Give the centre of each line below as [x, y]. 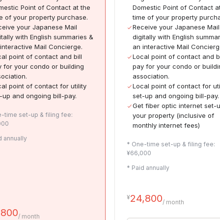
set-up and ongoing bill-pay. [176, 96]
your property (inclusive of [173, 116]
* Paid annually [148, 168]
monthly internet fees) [166, 125]
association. [151, 76]
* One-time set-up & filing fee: [171, 144]
